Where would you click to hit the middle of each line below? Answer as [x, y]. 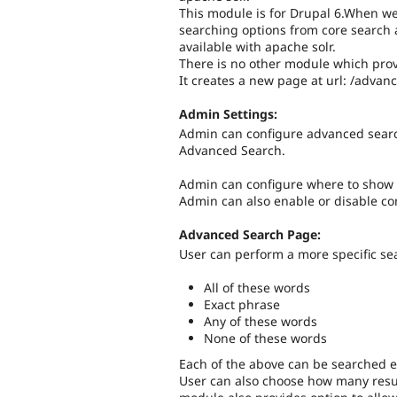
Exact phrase [242, 305]
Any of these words [261, 322]
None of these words [265, 339]
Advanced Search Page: [250, 235]
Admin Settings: [228, 114]
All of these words [257, 288]
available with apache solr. [257, 46]
